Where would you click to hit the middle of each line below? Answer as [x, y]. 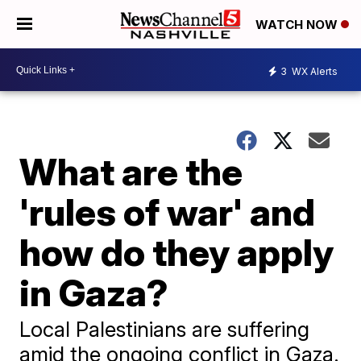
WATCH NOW [298, 25]
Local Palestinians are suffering [165, 329]
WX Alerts [313, 71]
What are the [131, 172]
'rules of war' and [168, 212]
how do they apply [177, 252]
